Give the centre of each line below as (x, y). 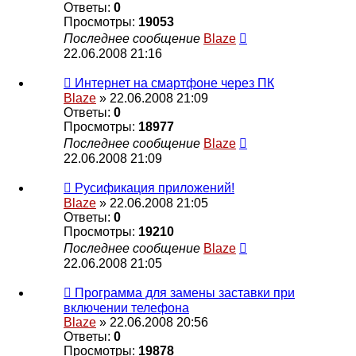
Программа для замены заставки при (185, 293)
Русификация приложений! (155, 188)
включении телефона (126, 308)
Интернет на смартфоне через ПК (174, 83)
